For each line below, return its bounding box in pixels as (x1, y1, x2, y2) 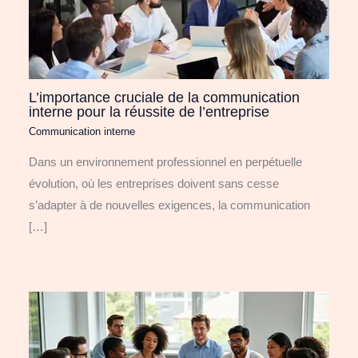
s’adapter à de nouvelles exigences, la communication (29, 199, 311, 213)
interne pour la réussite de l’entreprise (29, 103, 270, 121)
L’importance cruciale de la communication (29, 89, 300, 106)
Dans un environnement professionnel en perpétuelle (29, 156, 303, 169)
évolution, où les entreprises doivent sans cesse (29, 177, 280, 191)
